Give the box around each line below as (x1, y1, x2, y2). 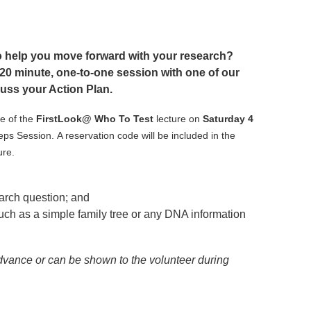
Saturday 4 (203, 113, 253, 124)
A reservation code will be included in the (57, 130, 235, 141)
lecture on (156, 113, 203, 124)
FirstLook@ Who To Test (36, 113, 153, 124)
